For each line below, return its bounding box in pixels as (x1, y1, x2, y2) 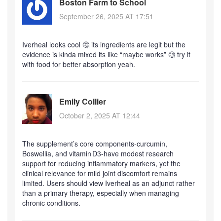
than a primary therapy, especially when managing (22, 187, 179, 198)
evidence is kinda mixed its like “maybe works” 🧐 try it (22, 49, 190, 59)
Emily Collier (59, 96, 106, 108)
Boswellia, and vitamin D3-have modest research (22, 148, 174, 158)
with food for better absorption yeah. (22, 59, 135, 69)
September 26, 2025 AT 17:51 (59, 11, 153, 22)
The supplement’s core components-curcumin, (22, 138, 167, 148)
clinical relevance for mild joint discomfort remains (22, 168, 177, 178)
